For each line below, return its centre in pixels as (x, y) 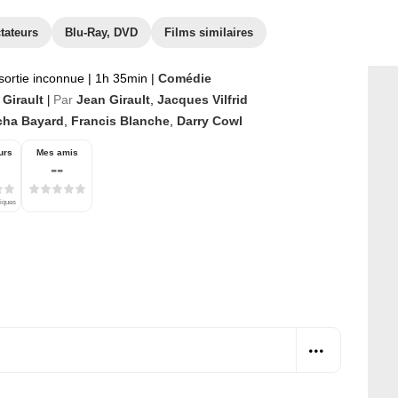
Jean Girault (113, 99)
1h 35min (121, 78)
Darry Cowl (210, 121)
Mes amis (57, 152)
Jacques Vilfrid (203, 99)
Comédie (185, 78)
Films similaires (209, 32)
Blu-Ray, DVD (101, 32)
